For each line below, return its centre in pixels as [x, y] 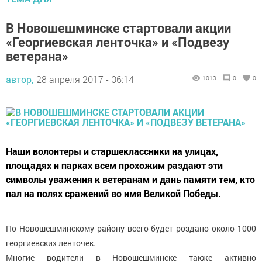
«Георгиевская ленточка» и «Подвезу [118, 42]
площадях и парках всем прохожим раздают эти [114, 165]
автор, [20, 79]
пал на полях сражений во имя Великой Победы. [113, 193]
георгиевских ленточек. [51, 243]
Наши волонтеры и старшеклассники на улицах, [112, 151]
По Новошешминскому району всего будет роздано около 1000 [131, 228]
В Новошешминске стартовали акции [118, 27]
